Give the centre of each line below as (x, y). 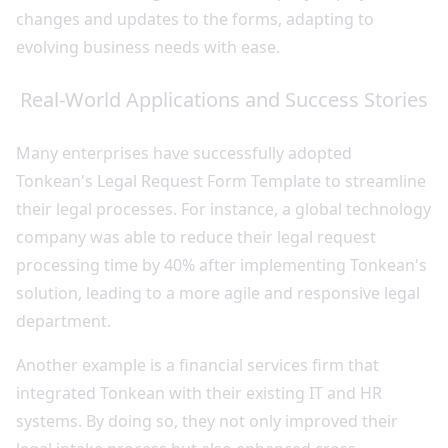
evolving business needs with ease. (148, 47)
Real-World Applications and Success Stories (224, 99)
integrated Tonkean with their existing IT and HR (199, 393)
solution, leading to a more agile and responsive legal (218, 293)
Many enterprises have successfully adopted (184, 153)
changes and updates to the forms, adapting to (195, 19)
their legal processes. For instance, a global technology (223, 209)
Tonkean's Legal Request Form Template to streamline (221, 181)
